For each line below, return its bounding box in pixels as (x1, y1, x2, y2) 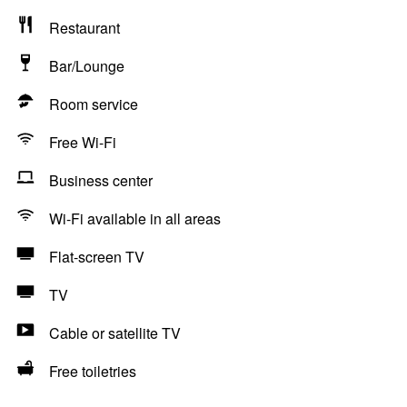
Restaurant (49, 17, 120, 38)
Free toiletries (49, 361, 136, 382)
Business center (49, 170, 153, 191)
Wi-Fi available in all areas (49, 208, 221, 229)
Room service (49, 94, 138, 114)
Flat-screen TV (49, 246, 144, 267)
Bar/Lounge (49, 55, 124, 76)
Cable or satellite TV (49, 323, 181, 343)
